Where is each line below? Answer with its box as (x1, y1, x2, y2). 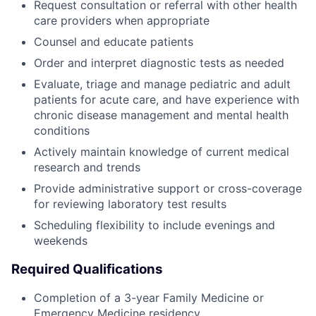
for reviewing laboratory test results (34, 196, 226, 211)
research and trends (34, 159, 140, 174)
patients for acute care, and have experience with (34, 92, 299, 107)
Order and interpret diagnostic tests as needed (34, 55, 284, 70)
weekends (34, 233, 87, 248)
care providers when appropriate (34, 13, 209, 28)
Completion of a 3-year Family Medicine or (34, 291, 264, 305)
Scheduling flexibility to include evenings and (34, 217, 275, 232)
